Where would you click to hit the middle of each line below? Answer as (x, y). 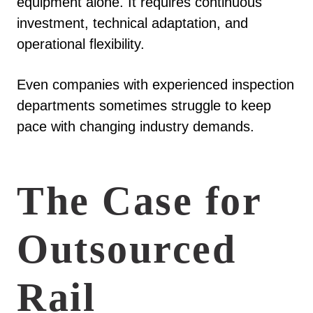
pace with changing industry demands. (136, 127)
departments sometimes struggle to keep (144, 106)
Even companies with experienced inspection (155, 85)
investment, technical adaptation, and (132, 23)
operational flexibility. (81, 44)
